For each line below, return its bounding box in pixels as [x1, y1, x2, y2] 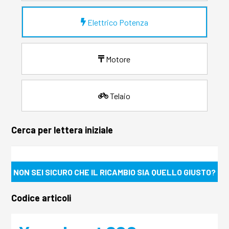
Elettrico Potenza [87, 17, 148, 27]
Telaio [110, 90, 131, 101]
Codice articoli [11, 192, 72, 204]
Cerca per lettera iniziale [11, 124, 113, 136]
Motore [106, 54, 131, 64]
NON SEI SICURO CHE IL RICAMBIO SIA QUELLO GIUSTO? [13, 167, 216, 177]
